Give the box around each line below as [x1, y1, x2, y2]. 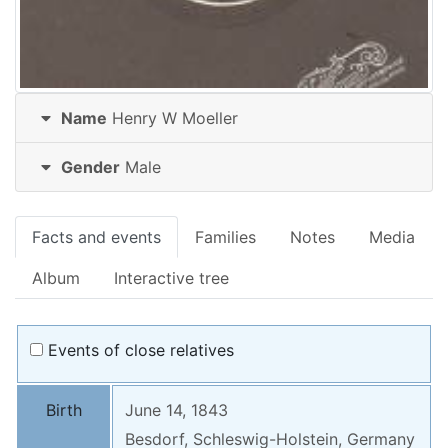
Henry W [112, 108, 182, 129]
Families [195, 227, 256, 248]
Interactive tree [114, 268, 229, 289]
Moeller [182, 108, 238, 129]
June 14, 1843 [125, 400, 228, 421]
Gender [61, 157, 120, 178]
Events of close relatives [43, 340, 234, 361]
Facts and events [32, 227, 161, 248]
